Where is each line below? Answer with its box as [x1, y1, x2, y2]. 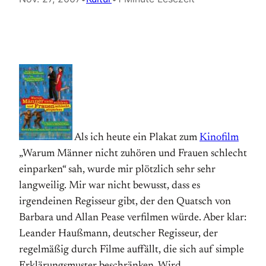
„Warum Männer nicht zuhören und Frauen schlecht [19, 148, 247, 159]
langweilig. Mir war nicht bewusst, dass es [19, 180, 200, 191]
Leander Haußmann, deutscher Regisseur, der [19, 229, 218, 239]
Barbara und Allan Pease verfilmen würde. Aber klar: [19, 213, 246, 223]
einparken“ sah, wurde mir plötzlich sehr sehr [19, 164, 216, 175]
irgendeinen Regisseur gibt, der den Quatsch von [19, 197, 231, 207]
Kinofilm [199, 132, 239, 143]
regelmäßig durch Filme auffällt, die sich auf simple [19, 245, 244, 255]
